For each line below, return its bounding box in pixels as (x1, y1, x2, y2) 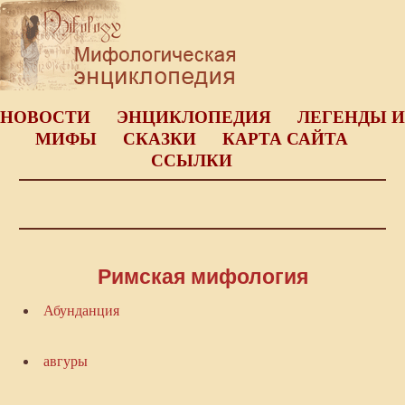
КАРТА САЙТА (221, 129, 348, 148)
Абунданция (42, 303, 119, 319)
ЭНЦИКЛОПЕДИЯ (117, 108, 271, 127)
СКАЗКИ (122, 129, 196, 148)
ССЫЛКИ (150, 151, 232, 170)
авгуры (42, 353, 88, 370)
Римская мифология (97, 265, 308, 289)
